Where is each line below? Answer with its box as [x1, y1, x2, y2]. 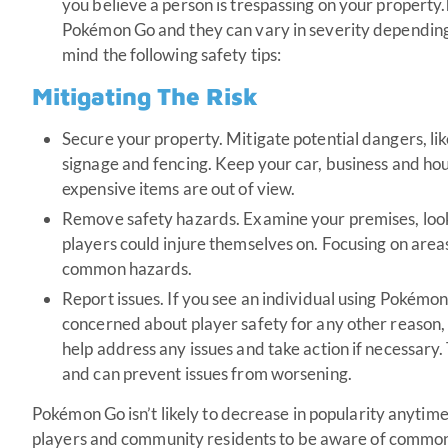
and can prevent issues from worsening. [62, 362, 352, 384]
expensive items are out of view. [62, 177, 296, 199]
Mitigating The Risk [32, 81, 258, 110]
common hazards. [62, 257, 193, 279]
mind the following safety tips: [62, 43, 282, 65]
